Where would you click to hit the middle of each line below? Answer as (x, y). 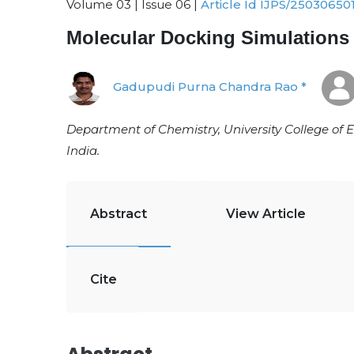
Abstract (119, 214)
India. (83, 151)
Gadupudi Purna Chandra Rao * (208, 87)
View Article (266, 214)
